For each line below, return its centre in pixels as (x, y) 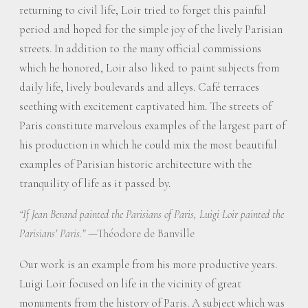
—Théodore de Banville (141, 233)
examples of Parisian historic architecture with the (135, 164)
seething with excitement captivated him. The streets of (145, 106)
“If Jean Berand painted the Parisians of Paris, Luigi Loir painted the (152, 214)
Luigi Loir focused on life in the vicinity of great (130, 284)
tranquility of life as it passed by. (95, 183)
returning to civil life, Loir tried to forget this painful (143, 10)
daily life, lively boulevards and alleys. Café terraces (139, 87)
